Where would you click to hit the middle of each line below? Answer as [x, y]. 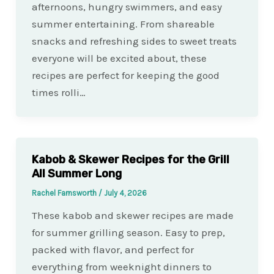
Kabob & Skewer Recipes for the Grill [130, 160]
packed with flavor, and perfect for [113, 250]
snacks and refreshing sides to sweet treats [134, 41]
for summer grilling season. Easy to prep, [128, 233]
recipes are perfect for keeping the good [125, 76]
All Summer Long [76, 174]
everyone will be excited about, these [119, 58]
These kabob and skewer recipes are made [132, 216]
